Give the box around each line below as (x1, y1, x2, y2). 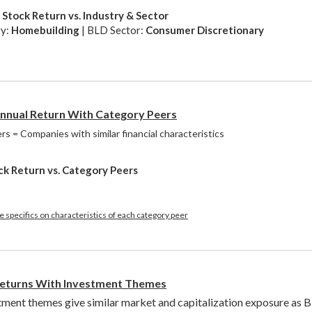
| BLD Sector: (79, 24, 146, 36)
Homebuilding (11, 24, 79, 36)
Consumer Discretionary (146, 24, 264, 36)
